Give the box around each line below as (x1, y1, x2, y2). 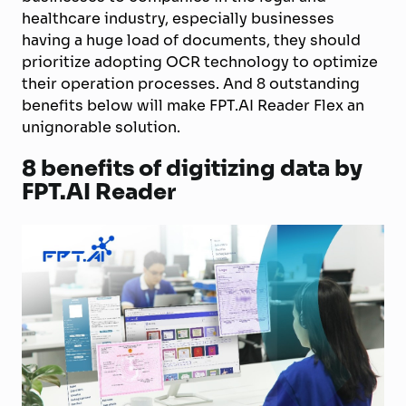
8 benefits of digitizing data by (22, 150, 362, 185)
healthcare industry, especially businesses (22, 7, 334, 29)
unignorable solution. (22, 116, 180, 138)
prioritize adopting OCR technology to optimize (22, 51, 378, 72)
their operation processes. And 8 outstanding (22, 72, 360, 94)
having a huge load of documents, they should (22, 29, 361, 51)
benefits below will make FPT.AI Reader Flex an (22, 94, 364, 116)
